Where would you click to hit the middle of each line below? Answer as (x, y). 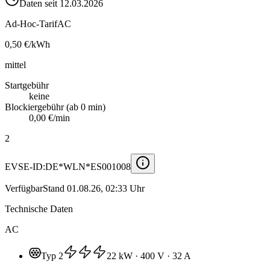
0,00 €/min (49, 118)
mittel (15, 64)
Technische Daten (39, 209)
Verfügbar (24, 188)
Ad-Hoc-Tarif (31, 24)
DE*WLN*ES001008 (88, 166)
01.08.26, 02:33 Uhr (106, 188)
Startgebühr (27, 85)
